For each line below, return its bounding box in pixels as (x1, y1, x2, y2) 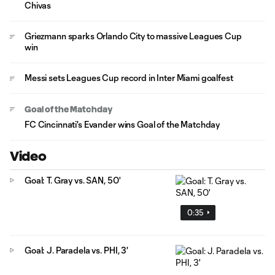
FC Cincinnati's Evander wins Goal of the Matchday (25, 119, 220, 130)
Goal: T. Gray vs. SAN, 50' (25, 175, 121, 185)
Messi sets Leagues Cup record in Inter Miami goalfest (25, 72, 233, 83)
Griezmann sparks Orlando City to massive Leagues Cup (25, 31, 242, 41)
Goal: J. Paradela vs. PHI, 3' (25, 244, 128, 255)
